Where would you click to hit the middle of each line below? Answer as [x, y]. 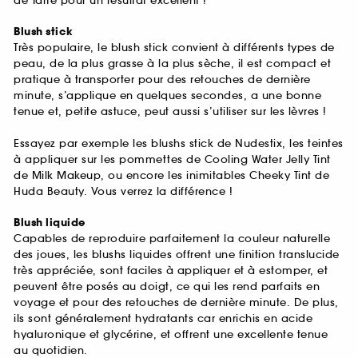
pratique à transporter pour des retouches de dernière [162, 80]
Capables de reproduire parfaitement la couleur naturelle [172, 239]
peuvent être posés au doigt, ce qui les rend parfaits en [167, 287]
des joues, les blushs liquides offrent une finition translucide [177, 255]
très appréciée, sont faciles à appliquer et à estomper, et [171, 271]
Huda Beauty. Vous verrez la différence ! [123, 191]
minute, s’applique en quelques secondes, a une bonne [167, 96]
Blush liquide [50, 223]
